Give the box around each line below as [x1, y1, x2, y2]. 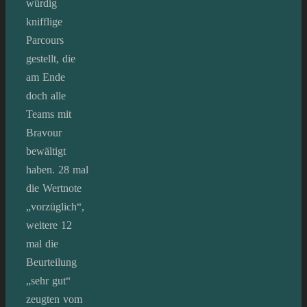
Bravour [26, 126, 62, 138]
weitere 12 [26, 219, 72, 231]
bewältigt [26, 145, 66, 157]
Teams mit [26, 108, 71, 120]
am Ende [26, 71, 65, 83]
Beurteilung [26, 256, 77, 268]
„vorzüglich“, [26, 200, 84, 212]
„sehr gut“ [26, 274, 71, 286]
